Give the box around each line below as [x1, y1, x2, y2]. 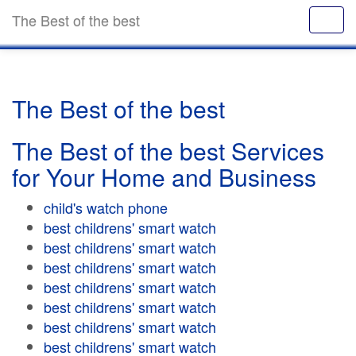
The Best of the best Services [12, 133, 324, 168]
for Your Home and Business [12, 160, 316, 194]
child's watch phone [44, 197, 168, 218]
